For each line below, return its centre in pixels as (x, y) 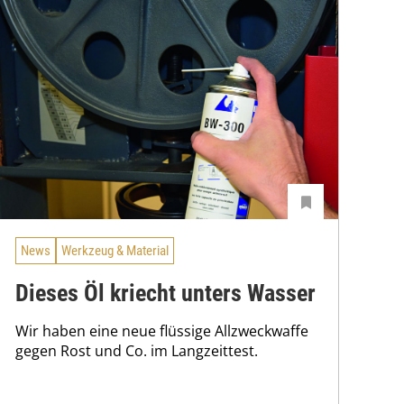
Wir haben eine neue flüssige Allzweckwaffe (162, 331)
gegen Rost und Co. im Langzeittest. (137, 350)
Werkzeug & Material (115, 251)
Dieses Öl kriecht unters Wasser (165, 293)
